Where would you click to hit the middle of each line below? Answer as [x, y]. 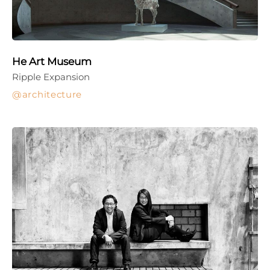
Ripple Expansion [51, 77]
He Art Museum [52, 61]
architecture [52, 94]
